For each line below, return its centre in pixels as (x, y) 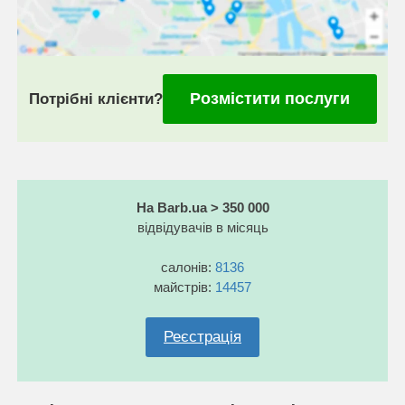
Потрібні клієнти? (95, 99)
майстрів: (184, 287)
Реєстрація (202, 336)
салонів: (188, 267)
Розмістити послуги (269, 98)
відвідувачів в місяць (202, 227)
